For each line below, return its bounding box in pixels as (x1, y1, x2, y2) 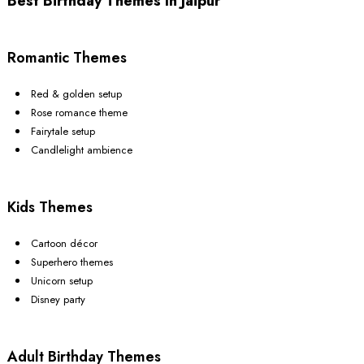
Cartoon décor (31, 236, 97, 252)
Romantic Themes (7, 47, 127, 69)
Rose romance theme (31, 105, 128, 121)
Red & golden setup (31, 86, 122, 102)
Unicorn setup (31, 273, 93, 289)
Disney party (31, 292, 85, 308)
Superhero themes (31, 254, 113, 271)
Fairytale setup (31, 123, 95, 140)
